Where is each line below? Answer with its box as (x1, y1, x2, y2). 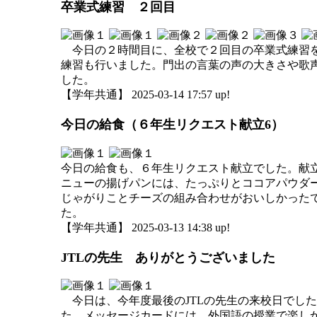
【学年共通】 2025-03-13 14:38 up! (61, 221, 230, 234)
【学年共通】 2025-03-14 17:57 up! (61, 88, 230, 100)
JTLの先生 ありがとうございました (61, 250, 275, 265)
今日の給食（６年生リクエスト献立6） (61, 117, 284, 132)
